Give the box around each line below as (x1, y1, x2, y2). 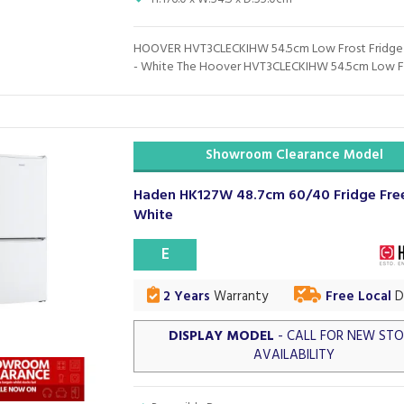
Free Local (325, 286, 391, 308)
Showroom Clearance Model (205, 144, 383, 166)
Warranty (209, 286, 268, 308)
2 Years (159, 286, 210, 308)
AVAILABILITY (253, 344, 335, 366)
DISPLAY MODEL (169, 326, 275, 347)
